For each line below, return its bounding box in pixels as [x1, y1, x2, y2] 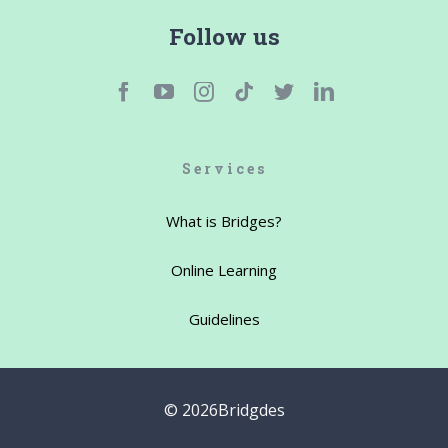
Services [181, 159, 267, 179]
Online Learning [171, 260, 277, 281]
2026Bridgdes [181, 399, 285, 422]
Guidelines [188, 309, 260, 330]
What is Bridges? [166, 211, 282, 232]
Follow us [168, 21, 280, 52]
